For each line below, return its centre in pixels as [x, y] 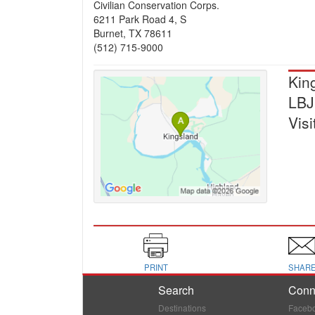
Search [176, 290]
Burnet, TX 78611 [134, 33]
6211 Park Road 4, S [141, 19]
